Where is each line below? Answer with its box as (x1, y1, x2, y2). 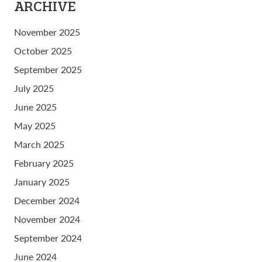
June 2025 (14, 100, 57, 114)
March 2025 (14, 137, 64, 151)
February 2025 (14, 156, 74, 170)
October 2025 (14, 44, 72, 58)
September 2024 (14, 231, 82, 245)
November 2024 (14, 212, 80, 226)
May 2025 (14, 119, 56, 133)
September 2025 (14, 63, 82, 77)
